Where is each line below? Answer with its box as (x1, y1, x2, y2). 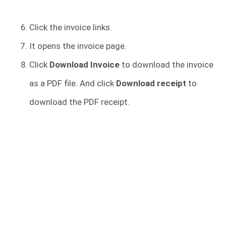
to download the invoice (120, 59, 213, 70)
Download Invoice (49, 59, 120, 70)
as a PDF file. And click (29, 78, 116, 88)
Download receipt (116, 78, 186, 88)
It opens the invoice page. (29, 40, 127, 51)
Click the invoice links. (29, 22, 112, 32)
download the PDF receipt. (29, 96, 130, 107)
